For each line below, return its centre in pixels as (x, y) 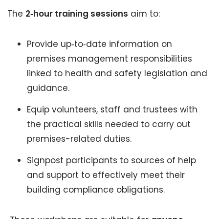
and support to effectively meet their (106, 175)
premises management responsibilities (109, 59)
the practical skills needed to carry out (109, 124)
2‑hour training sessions (77, 14)
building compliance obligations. (96, 190)
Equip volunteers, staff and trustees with (112, 109)
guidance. (48, 88)
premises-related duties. (79, 139)
